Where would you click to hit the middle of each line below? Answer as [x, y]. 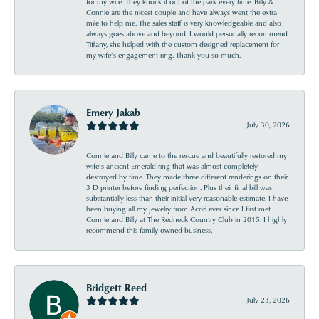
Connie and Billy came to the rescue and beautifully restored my [187, 155]
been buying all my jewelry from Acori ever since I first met [178, 209]
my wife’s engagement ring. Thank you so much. [163, 55]
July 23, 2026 [268, 300]
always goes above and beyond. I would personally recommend [187, 33]
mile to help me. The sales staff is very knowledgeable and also [184, 23]
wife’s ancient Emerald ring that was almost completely [172, 166]
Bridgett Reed [116, 287]
